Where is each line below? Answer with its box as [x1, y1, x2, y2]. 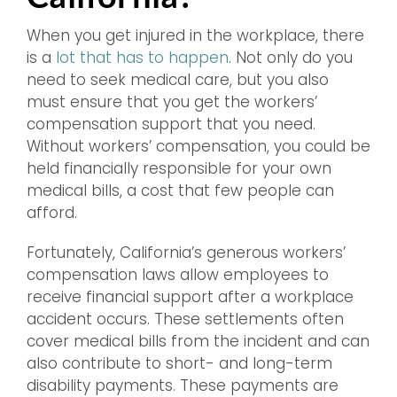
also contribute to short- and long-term [27, 353, 332, 374]
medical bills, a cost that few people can [27, 180, 334, 201]
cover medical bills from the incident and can [27, 331, 370, 352]
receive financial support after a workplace [27, 286, 354, 307]
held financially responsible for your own [27, 158, 331, 179]
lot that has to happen [56, 47, 229, 68]
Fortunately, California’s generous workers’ [27, 242, 346, 263]
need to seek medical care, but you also [27, 69, 329, 90]
